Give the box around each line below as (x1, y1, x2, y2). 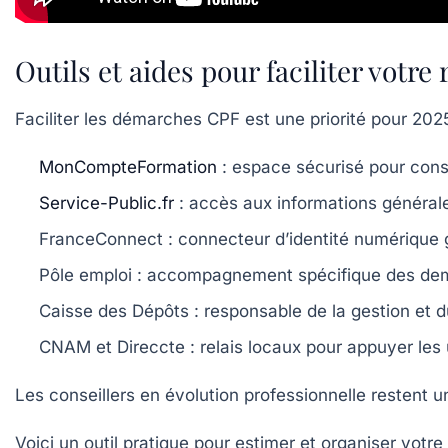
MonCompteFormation (39, 157, 217, 178)
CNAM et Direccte (39, 337, 185, 358)
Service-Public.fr (39, 193, 174, 214)
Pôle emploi (39, 265, 132, 286)
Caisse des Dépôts (39, 301, 189, 322)
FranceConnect (39, 229, 163, 250)
